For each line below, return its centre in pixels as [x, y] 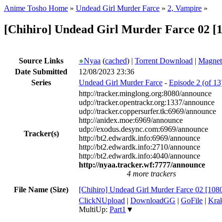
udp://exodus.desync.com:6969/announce [143, 129]
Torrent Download [164, 60]
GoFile [192, 200]
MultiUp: [94, 209]
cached [116, 60]
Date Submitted [41, 71]
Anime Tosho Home [36, 8]
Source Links [41, 60]
